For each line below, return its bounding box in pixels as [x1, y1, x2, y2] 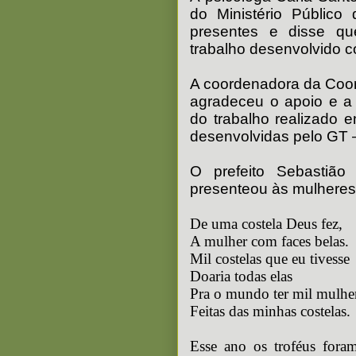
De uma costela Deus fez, [190, 215, 342, 232]
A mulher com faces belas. [190, 233, 349, 250]
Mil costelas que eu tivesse [190, 250, 350, 267]
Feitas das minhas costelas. [190, 303, 350, 319]
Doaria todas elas [190, 268, 292, 284]
